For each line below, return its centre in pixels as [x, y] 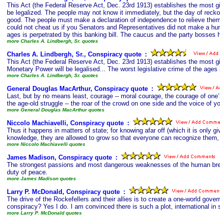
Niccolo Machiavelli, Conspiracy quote [65, 123]
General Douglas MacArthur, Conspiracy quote [77, 89]
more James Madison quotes [41, 179]
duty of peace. [27, 172]
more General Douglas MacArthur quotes [56, 110]
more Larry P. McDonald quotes [44, 213]
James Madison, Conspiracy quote [59, 157]
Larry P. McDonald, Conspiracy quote [63, 192]
